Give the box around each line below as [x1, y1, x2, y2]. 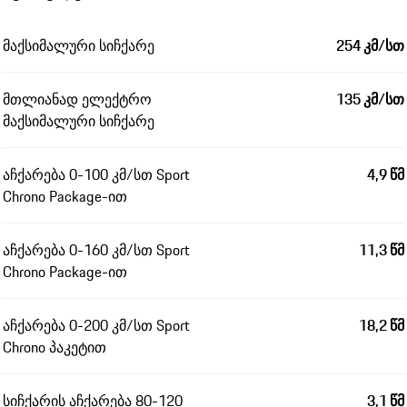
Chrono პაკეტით [3, 336, 106, 359]
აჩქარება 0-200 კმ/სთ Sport [3, 314, 190, 337]
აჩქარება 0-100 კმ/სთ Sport [3, 164, 190, 186]
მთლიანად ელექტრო [3, 88, 152, 111]
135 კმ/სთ [336, 88, 404, 111]
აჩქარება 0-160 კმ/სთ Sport [3, 239, 190, 262]
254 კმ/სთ [336, 35, 404, 57]
